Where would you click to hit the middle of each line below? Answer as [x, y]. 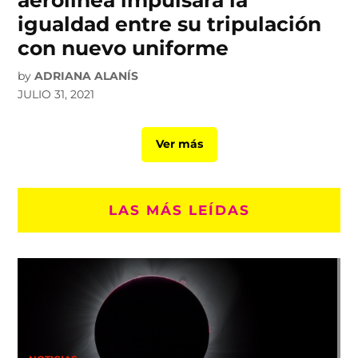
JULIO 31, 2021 [56, 94]
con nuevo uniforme [123, 48]
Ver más [179, 144]
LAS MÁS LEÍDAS [179, 209]
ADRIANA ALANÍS [87, 76]
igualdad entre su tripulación [170, 24]
